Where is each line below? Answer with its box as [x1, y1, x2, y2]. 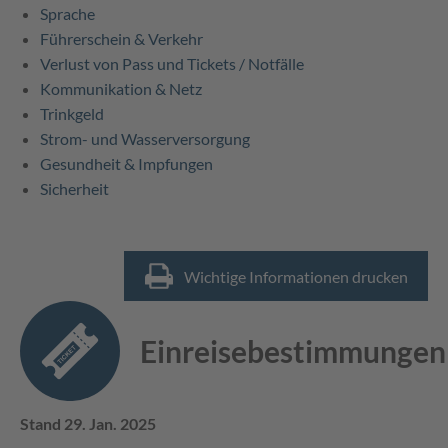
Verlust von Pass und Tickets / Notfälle [40, 54, 304, 74]
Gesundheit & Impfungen [40, 154, 213, 174]
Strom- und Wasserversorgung [40, 129, 250, 149]
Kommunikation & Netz [40, 79, 202, 99]
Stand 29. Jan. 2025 [20, 414, 156, 434]
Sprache [40, 4, 95, 24]
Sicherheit [40, 179, 109, 199]
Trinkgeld [40, 104, 104, 124]
